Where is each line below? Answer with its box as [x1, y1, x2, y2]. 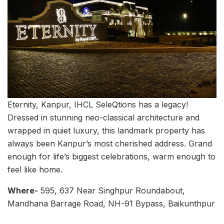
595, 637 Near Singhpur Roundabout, [38, 185, 185, 195]
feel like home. [7, 164, 62, 174]
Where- [7, 185, 38, 195]
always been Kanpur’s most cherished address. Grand [7, 138, 212, 148]
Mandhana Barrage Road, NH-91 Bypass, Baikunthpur [7, 198, 215, 208]
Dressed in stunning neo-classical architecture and [7, 112, 199, 122]
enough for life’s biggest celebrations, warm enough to [7, 151, 215, 161]
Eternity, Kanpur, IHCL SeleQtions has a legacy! [7, 99, 188, 109]
